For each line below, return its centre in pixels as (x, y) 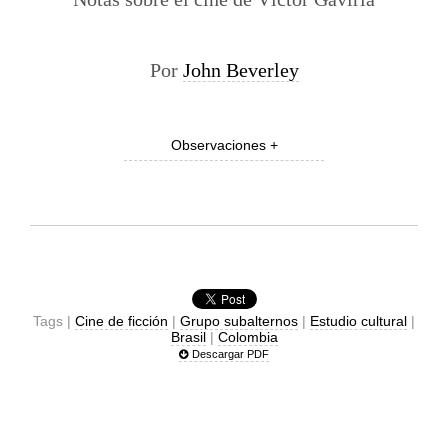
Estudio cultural (358, 321)
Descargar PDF (229, 354)
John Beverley (240, 70)
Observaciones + (224, 145)
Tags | (54, 321)
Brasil (188, 337)
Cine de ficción (121, 321)
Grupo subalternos (239, 321)
